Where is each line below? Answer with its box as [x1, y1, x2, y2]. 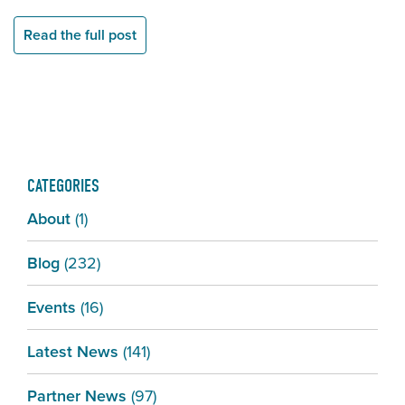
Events [27, 296, 76, 320]
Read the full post [24, 24, 137, 46]
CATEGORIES [27, 175, 99, 197]
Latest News [27, 340, 118, 364]
